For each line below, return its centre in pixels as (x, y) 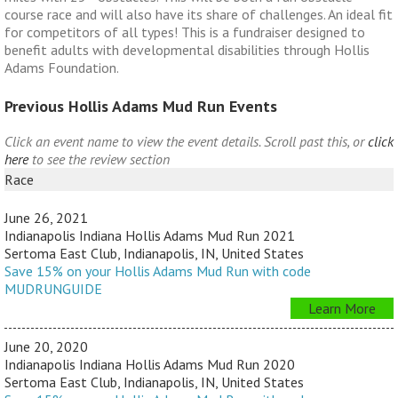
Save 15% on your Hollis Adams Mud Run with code (158, 271)
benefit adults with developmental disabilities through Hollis (187, 50)
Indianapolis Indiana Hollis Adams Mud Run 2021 (150, 236)
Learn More (342, 309)
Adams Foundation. (62, 68)
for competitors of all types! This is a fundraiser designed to (185, 32)
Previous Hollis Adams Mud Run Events (141, 107)
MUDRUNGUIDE (53, 289)
